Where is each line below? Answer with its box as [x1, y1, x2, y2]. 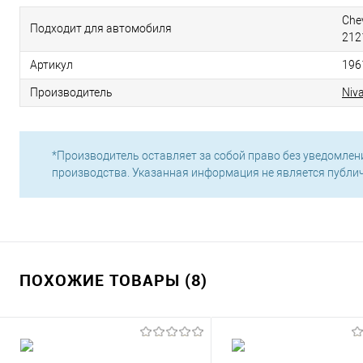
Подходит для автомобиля [30, 22, 172, 35]
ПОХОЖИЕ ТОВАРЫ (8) [19, 269, 207, 291]
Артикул [30, 58, 73, 71]
